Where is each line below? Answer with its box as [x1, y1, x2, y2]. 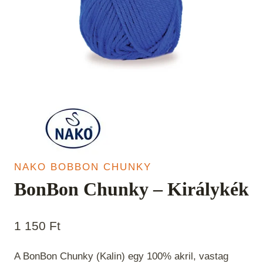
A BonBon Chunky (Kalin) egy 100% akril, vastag [14, 250, 228, 262]
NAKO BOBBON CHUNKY [14, 161, 151, 173]
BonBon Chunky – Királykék [14, 178, 249, 200]
